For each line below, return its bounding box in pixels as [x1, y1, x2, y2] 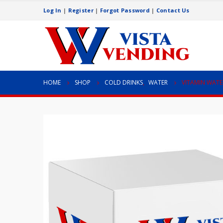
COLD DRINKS [105, 78, 143, 87]
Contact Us [156, 6, 190, 14]
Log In [43, 6, 62, 14]
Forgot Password [100, 6, 150, 14]
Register [68, 6, 94, 14]
